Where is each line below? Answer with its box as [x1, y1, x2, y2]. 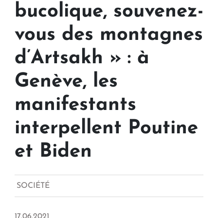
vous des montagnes [15, 25, 203, 45]
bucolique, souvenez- [15, 2, 203, 22]
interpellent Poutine [15, 119, 198, 139]
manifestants [15, 95, 136, 115]
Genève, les [15, 72, 118, 92]
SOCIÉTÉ [17, 182, 50, 190]
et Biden [15, 142, 92, 162]
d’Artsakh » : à [15, 49, 149, 69]
